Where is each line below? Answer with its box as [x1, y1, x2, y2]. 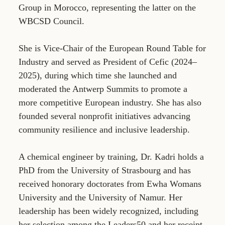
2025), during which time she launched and [19, 70, 177, 80]
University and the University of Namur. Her [19, 192, 182, 202]
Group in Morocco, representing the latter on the [19, 2, 196, 13]
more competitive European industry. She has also [19, 97, 201, 107]
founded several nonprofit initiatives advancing [19, 110, 190, 121]
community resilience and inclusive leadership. [19, 124, 190, 135]
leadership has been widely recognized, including [19, 205, 198, 216]
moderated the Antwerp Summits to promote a [19, 83, 187, 94]
